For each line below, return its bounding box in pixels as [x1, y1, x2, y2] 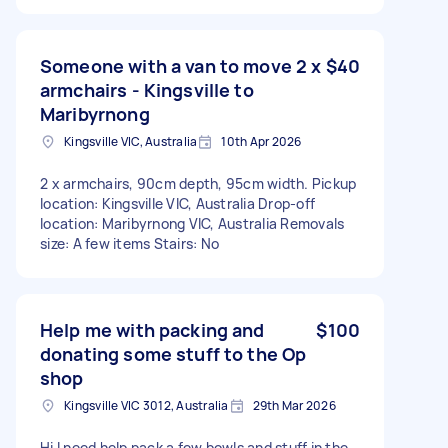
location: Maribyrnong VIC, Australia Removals [40, 213, 345, 233]
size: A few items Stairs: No [40, 233, 219, 253]
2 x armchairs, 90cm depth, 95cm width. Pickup [40, 173, 357, 193]
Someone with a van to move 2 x [40, 53, 322, 78]
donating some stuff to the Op [40, 341, 307, 366]
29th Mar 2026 [252, 396, 336, 414]
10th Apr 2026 [221, 132, 302, 150]
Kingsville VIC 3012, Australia [64, 396, 229, 414]
